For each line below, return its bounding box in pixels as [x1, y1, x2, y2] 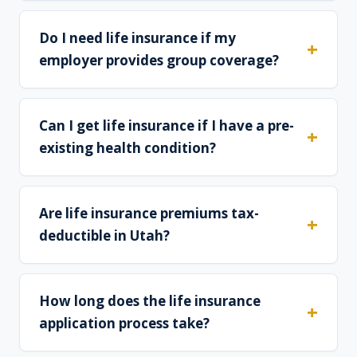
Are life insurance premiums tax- [39, 204, 259, 223]
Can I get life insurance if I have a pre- [39, 116, 294, 135]
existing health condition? [39, 139, 216, 158]
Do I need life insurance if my [39, 29, 236, 48]
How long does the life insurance [39, 292, 261, 311]
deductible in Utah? [39, 226, 170, 245]
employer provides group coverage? [39, 51, 279, 70]
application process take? [39, 314, 210, 333]
